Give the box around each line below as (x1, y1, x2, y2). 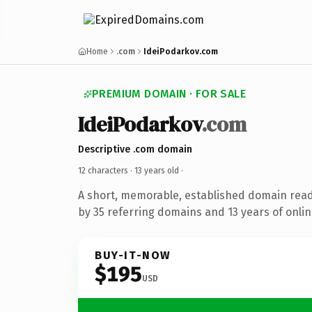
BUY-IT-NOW (95, 248, 171, 262)
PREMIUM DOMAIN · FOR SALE (92, 87, 246, 100)
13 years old (134, 165, 179, 175)
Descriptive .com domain (78, 143, 192, 155)
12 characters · (78, 165, 134, 175)
